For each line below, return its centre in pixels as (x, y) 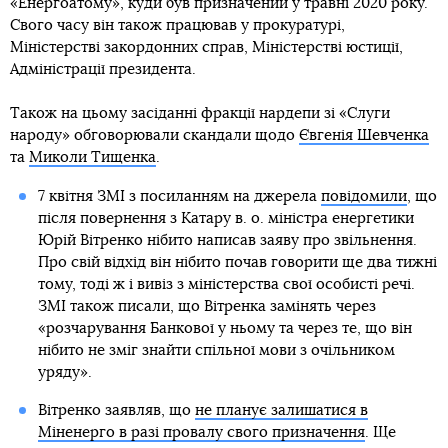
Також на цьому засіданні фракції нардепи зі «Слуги (200, 113)
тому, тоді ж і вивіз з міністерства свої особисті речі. (226, 284)
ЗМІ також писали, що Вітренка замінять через (206, 306)
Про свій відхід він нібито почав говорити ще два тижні (237, 262)
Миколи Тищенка (92, 157)
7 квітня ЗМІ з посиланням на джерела (179, 196)
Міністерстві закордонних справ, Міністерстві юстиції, (206, 47)
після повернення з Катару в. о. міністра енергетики (225, 218)
